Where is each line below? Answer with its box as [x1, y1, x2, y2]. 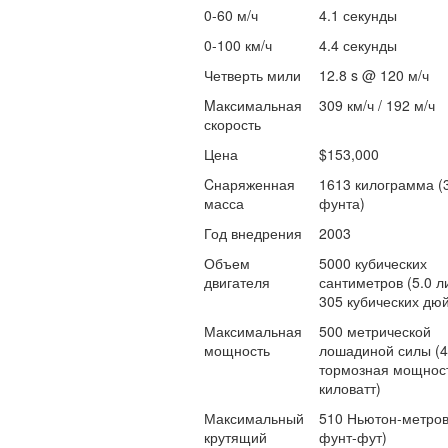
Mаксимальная [203, 95, 302, 115]
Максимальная [203, 321, 302, 341]
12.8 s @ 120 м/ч [318, 65, 429, 85]
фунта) [318, 193, 365, 213]
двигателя [203, 272, 270, 292]
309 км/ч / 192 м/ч [318, 95, 435, 115]
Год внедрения [203, 223, 302, 243]
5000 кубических [318, 253, 427, 273]
